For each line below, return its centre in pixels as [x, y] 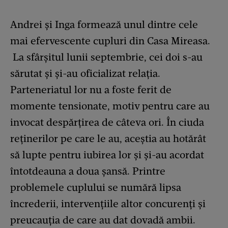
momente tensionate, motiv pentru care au [110, 106]
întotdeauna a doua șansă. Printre [88, 171]
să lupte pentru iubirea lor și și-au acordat [107, 155]
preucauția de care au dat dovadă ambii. [103, 220]
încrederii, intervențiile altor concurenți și [108, 204]
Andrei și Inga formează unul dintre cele [104, 24]
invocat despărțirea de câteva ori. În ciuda [107, 122]
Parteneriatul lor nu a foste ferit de [91, 90]
